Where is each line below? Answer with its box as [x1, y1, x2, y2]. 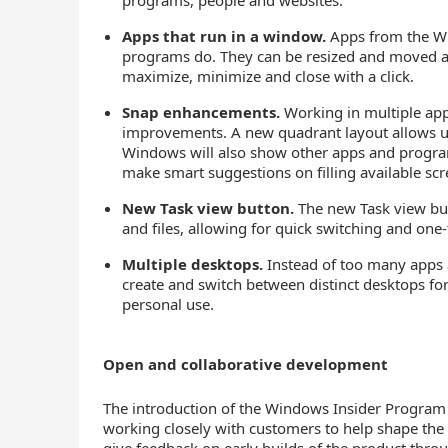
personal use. [122, 294, 215, 314]
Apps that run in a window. [122, 26, 327, 46]
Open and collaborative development [103, 354, 389, 374]
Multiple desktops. [122, 254, 264, 274]
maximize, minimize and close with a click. [122, 66, 415, 86]
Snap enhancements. [122, 102, 281, 122]
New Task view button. [122, 198, 295, 218]
